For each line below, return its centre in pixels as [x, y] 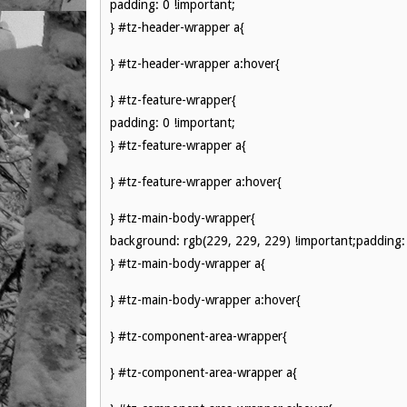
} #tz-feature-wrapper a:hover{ [196, 182]
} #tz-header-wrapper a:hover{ [195, 64]
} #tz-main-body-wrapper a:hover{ [205, 300]
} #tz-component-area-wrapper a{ [203, 372]
